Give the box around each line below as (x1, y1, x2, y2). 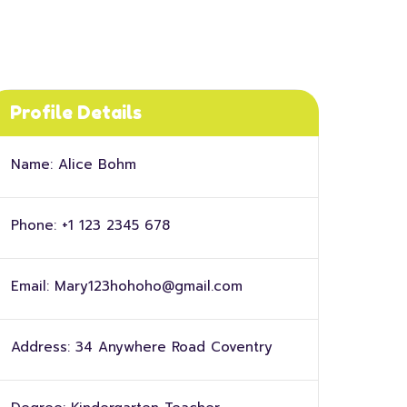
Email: (10, 276, 49, 296)
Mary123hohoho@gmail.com (54, 276, 243, 296)
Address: (10, 337, 70, 357)
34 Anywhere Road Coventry (74, 337, 273, 357)
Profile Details (9, 102, 142, 124)
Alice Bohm (57, 154, 136, 174)
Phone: (10, 215, 56, 235)
